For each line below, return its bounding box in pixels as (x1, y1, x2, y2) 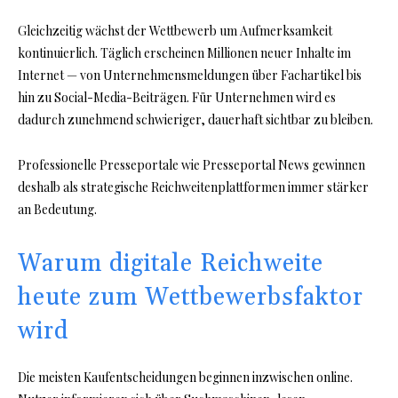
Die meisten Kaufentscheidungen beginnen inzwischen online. (18, 369, 353, 386)
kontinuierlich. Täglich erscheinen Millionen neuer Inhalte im (18, 44, 351, 62)
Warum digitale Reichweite (18, 249, 323, 280)
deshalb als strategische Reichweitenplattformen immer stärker (18, 179, 369, 196)
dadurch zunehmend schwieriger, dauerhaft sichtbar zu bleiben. (18, 111, 373, 129)
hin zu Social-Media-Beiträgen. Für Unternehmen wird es (18, 89, 336, 107)
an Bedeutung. (18, 201, 97, 219)
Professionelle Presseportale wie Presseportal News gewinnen (18, 156, 365, 174)
